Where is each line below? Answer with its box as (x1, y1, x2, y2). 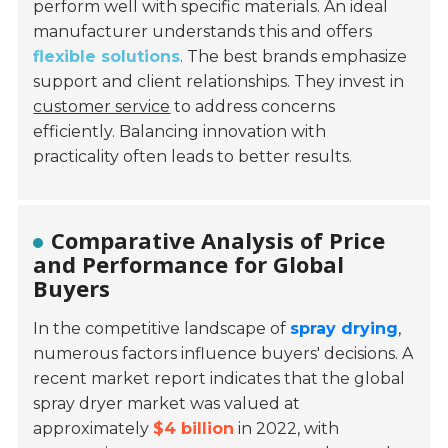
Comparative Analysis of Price (51, 225, 386, 256)
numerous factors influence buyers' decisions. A (33, 344, 414, 364)
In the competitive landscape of (33, 319, 291, 339)
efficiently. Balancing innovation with (33, 122, 327, 142)
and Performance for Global (33, 249, 345, 280)
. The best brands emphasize (180, 47, 408, 67)
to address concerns (170, 97, 336, 117)
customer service (33, 97, 171, 117)
